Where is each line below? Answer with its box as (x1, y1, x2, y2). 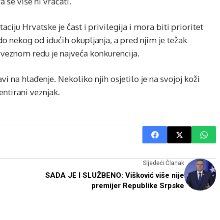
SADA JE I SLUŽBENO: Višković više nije (45, 171, 184, 180)
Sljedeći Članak (143, 160, 184, 166)
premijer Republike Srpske (91, 181, 184, 190)
